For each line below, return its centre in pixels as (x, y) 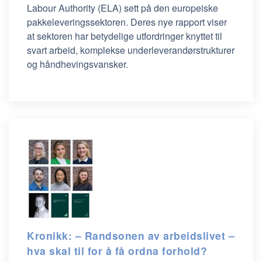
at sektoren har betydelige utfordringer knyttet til (125, 36)
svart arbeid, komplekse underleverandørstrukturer (131, 50)
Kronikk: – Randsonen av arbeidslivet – (131, 235)
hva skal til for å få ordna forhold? (117, 251)
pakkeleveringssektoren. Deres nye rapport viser (127, 22)
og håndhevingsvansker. (79, 64)
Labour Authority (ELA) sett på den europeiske (123, 8)
